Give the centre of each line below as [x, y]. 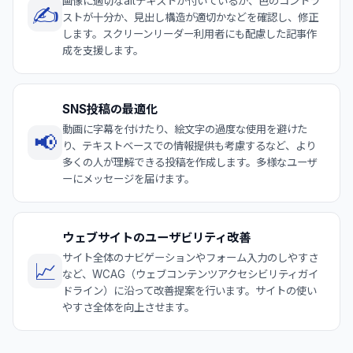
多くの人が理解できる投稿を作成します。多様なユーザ [190, 162]
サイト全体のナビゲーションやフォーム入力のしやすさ [190, 257]
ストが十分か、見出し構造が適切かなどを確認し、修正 [190, 17]
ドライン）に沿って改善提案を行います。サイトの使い [190, 290]
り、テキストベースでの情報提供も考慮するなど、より [189, 145]
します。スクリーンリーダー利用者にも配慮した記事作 [190, 33]
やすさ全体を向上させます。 [128, 307]
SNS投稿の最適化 [110, 109]
